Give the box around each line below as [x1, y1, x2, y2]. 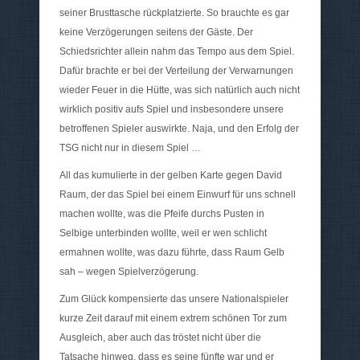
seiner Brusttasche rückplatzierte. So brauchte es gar [59, 7, 289, 19]
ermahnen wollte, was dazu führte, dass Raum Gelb [59, 247, 284, 259]
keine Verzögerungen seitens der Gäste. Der [59, 27, 253, 39]
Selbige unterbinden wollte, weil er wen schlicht [59, 227, 267, 239]
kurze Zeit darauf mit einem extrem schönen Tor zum [59, 313, 287, 325]
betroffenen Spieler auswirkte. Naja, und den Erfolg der [59, 123, 299, 135]
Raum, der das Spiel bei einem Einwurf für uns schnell [59, 189, 296, 201]
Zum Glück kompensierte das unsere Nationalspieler [59, 293, 288, 305]
